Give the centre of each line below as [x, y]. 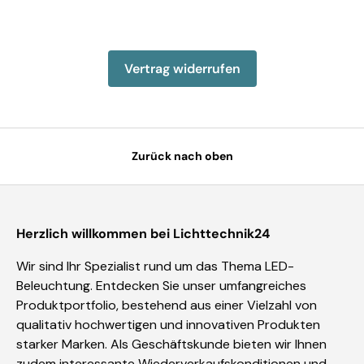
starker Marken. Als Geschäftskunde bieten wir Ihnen [171, 344]
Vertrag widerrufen [182, 68]
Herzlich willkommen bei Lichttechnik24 [143, 234]
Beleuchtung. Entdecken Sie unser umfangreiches [161, 286]
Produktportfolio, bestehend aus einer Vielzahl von [167, 305]
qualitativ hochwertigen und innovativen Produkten [168, 325]
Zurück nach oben [182, 156]
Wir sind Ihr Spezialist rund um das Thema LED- [155, 266]
